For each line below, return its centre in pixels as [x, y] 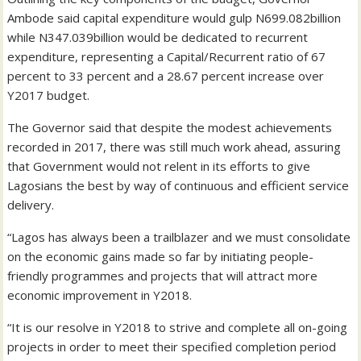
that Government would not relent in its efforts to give [159, 166]
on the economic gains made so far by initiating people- [161, 256]
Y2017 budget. [49, 95]
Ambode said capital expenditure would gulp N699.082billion [174, 17]
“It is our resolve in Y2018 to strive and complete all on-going [178, 327]
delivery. [31, 204]
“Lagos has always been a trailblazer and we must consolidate [179, 237]
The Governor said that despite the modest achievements [170, 127]
